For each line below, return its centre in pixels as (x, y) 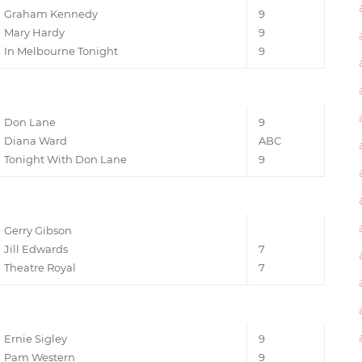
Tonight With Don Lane (65, 159)
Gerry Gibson (38, 230)
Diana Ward (36, 140)
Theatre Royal (40, 267)
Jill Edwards (36, 248)
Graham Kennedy (51, 13)
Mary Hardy (34, 32)
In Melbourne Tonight (61, 51)
